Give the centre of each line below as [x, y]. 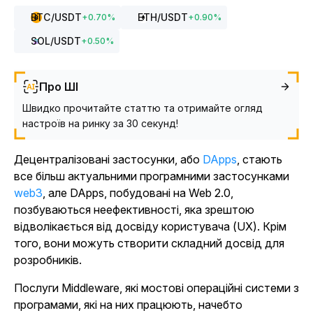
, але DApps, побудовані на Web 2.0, [138, 193]
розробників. [48, 260]
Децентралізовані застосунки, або [108, 159]
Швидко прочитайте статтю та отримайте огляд [143, 108]
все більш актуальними [77, 176]
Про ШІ [59, 87]
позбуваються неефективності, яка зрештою [134, 210]
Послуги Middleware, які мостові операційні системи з [156, 288]
